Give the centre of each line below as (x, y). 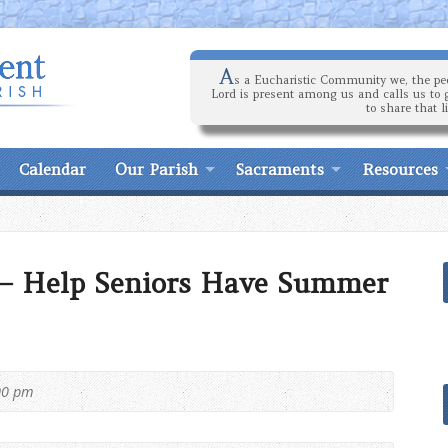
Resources (400, 169)
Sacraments (280, 169)
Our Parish (156, 169)
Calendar (52, 169)
